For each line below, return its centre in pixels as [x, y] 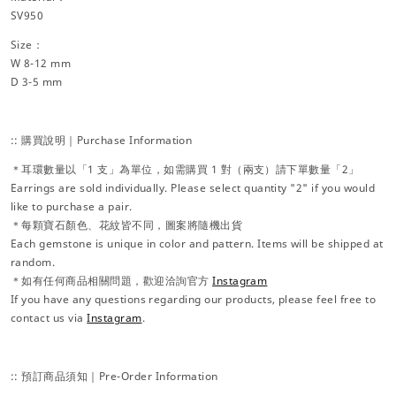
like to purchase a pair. [72, 206]
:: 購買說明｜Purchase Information [102, 140]
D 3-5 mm [37, 81]
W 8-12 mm [41, 63]
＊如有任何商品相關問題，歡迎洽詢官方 [112, 280]
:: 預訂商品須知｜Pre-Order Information [114, 376]
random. [33, 262]
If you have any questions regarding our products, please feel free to [194, 299]
